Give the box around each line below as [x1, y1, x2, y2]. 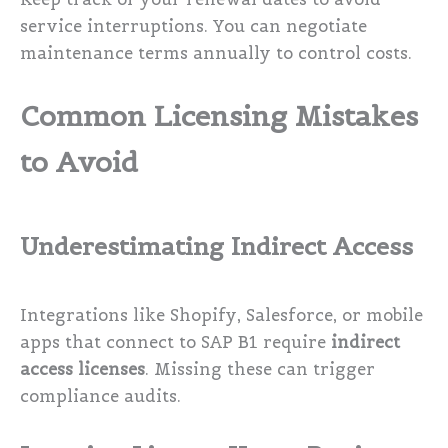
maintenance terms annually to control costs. [20, 42, 412, 64]
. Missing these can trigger [145, 358, 375, 380]
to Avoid [20, 143, 138, 180]
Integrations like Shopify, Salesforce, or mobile [20, 304, 423, 326]
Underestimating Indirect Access [20, 230, 413, 262]
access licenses [20, 358, 145, 380]
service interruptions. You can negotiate [20, 15, 367, 37]
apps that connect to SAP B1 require [20, 331, 331, 353]
